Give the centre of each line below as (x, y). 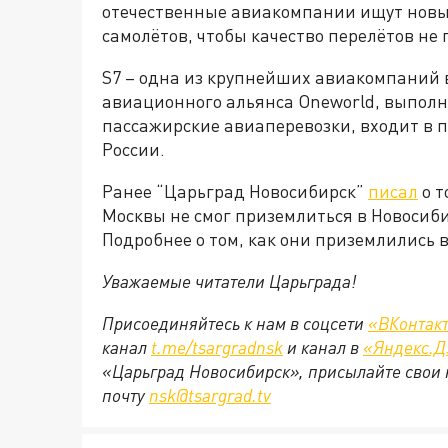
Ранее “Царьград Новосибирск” (235, 191)
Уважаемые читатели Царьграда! (229, 281)
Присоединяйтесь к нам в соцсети (235, 323)
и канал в (323, 347)
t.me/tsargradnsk (217, 347)
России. (133, 149)
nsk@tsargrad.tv (210, 395)
